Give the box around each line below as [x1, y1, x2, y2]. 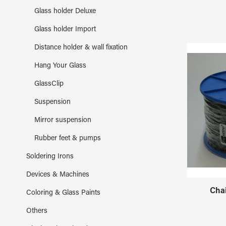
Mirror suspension [34, 117, 91, 124]
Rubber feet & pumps [34, 135, 101, 142]
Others [26, 207, 47, 215]
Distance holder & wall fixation [34, 44, 128, 51]
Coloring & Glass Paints [26, 189, 100, 197]
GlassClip [34, 80, 64, 88]
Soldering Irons [26, 153, 74, 160]
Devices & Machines [26, 171, 89, 179]
